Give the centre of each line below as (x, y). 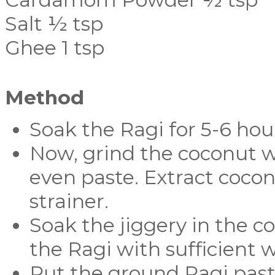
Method (45, 98)
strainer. (69, 201)
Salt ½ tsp (54, 24)
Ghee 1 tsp (55, 48)
